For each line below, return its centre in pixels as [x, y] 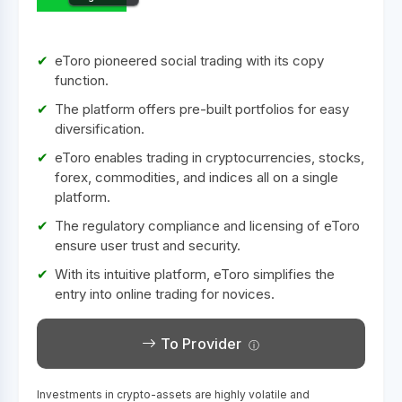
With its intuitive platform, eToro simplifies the [195, 274]
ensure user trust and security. [148, 245]
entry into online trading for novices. [165, 294]
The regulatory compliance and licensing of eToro [207, 226]
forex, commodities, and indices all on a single [197, 177]
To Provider [199, 344]
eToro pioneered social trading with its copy [189, 61]
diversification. [100, 129]
